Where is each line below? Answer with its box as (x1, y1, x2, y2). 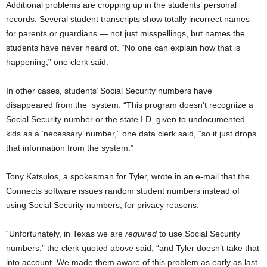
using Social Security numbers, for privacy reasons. (6, 200, 199, 210)
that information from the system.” (6, 142, 133, 153)
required (125, 228, 157, 238)
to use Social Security (157, 228, 240, 238)
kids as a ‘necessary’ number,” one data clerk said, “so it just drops (6, 128, 256, 138)
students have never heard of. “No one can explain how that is (6, 42, 240, 52)
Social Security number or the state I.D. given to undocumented (6, 114, 245, 124)
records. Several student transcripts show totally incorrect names (6, 14, 250, 24)
